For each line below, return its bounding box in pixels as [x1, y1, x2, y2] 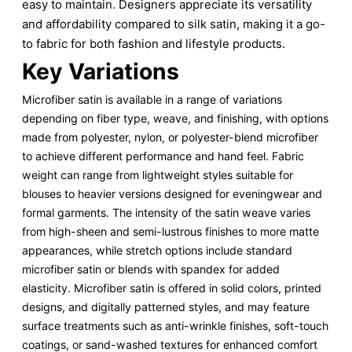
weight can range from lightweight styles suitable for [22, 167, 293, 181]
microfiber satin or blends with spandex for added [22, 262, 280, 276]
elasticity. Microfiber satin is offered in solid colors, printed [22, 280, 321, 295]
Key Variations [22, 57, 179, 85]
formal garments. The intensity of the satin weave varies [22, 205, 310, 219]
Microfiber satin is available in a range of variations [22, 92, 282, 106]
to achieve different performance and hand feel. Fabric [22, 148, 304, 163]
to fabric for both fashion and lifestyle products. [22, 35, 285, 51]
